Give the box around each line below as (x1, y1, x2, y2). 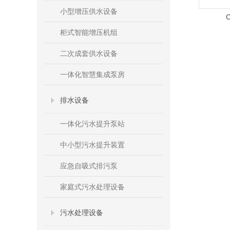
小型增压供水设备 (60, 7, 118, 15)
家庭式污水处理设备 (60, 183, 125, 191)
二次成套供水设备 (60, 49, 118, 57)
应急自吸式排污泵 (60, 162, 118, 170)
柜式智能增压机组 (60, 28, 118, 36)
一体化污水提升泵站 (60, 120, 125, 128)
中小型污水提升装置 (60, 141, 125, 149)
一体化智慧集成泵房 (60, 70, 125, 79)
